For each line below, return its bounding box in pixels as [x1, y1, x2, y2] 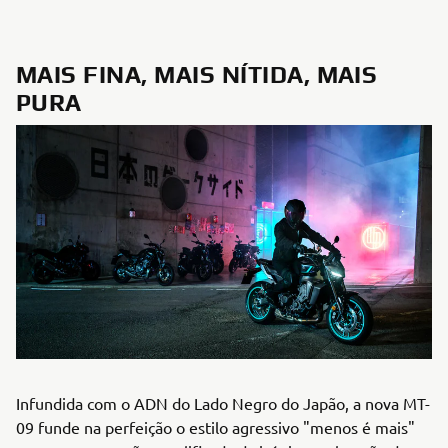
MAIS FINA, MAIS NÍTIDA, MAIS [16, 61, 378, 88]
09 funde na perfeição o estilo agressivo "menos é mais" [16, 417, 415, 437]
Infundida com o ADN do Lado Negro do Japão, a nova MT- [16, 393, 430, 413]
